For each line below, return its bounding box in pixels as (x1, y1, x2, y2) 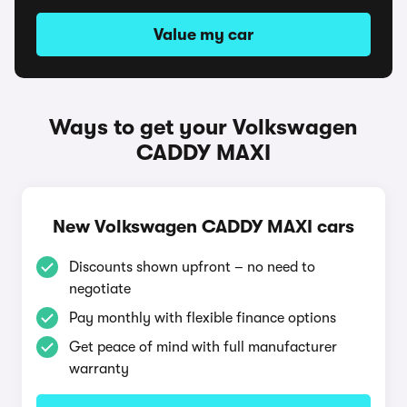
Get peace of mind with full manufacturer (69, 339, 337, 355)
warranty (69, 361, 129, 377)
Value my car (154, 25, 253, 44)
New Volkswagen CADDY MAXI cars (53, 216, 354, 237)
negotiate (69, 281, 131, 297)
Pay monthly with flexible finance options (69, 310, 336, 326)
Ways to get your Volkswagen (49, 114, 358, 140)
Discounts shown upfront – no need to (69, 259, 315, 275)
